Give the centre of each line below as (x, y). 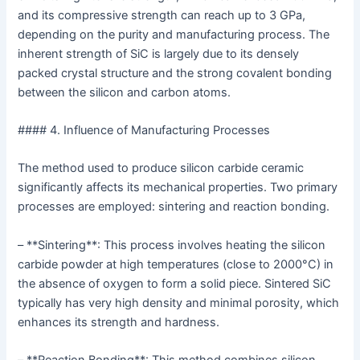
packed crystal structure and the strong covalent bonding (175, 73)
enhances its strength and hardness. (119, 322)
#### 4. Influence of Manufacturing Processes (144, 131)
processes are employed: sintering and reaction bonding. (174, 207)
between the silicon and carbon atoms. (125, 92)
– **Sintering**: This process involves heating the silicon (172, 245)
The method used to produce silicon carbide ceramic (161, 168)
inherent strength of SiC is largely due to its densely (159, 53)
